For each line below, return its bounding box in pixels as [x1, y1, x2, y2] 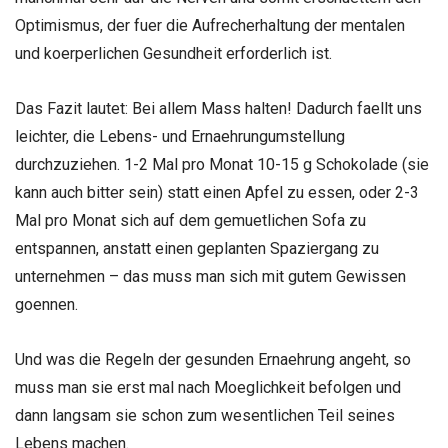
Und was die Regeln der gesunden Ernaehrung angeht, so [15, 350, 411, 370]
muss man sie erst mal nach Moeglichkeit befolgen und [15, 378, 401, 398]
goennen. [15, 295, 78, 315]
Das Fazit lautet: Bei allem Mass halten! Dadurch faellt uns [15, 99, 422, 119]
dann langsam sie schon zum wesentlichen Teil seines [15, 406, 395, 426]
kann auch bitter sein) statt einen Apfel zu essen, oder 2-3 [15, 183, 419, 203]
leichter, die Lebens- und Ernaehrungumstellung [15, 127, 345, 147]
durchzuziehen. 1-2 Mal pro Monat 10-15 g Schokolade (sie [15, 155, 429, 175]
